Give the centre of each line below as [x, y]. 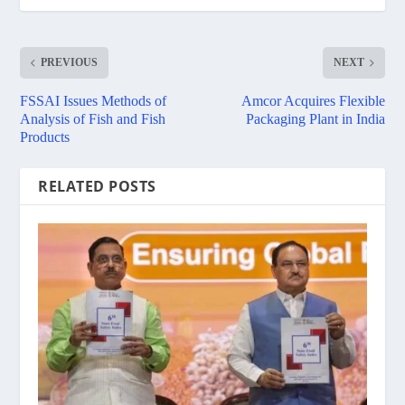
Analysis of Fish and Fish [93, 119]
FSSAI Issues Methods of [94, 101]
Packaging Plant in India [315, 119]
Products [45, 137]
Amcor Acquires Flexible [313, 101]
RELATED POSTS [97, 187]
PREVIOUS [70, 63]
